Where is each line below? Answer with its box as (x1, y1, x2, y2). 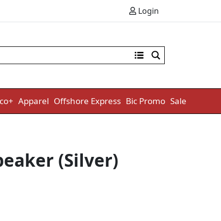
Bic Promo (126, 95, 165, 107)
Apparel (18, 95, 49, 107)
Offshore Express (54, 95, 121, 107)
